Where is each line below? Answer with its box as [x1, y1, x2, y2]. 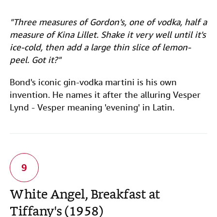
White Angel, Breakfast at [10, 186, 160, 205]
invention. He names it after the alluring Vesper [10, 89, 201, 100]
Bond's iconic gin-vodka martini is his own [10, 77, 177, 88]
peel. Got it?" [10, 54, 61, 65]
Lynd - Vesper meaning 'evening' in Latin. [10, 102, 174, 113]
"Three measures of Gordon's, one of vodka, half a [10, 16, 207, 28]
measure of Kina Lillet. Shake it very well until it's [10, 29, 206, 40]
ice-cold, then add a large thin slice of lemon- [10, 42, 191, 53]
